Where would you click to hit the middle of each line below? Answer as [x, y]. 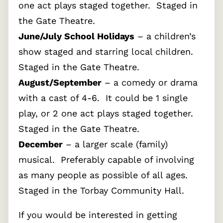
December [41, 144]
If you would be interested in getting [98, 215]
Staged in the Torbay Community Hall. [101, 191]
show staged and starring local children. [107, 52]
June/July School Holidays [76, 36]
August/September [60, 83]
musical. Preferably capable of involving [106, 160]
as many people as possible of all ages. [105, 175]
